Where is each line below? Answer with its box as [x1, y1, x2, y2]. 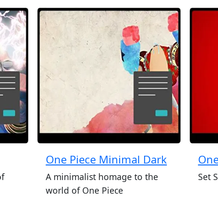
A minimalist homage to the [45, 170, 158, 182]
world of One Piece [45, 184, 123, 196]
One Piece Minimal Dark [45, 151, 167, 166]
